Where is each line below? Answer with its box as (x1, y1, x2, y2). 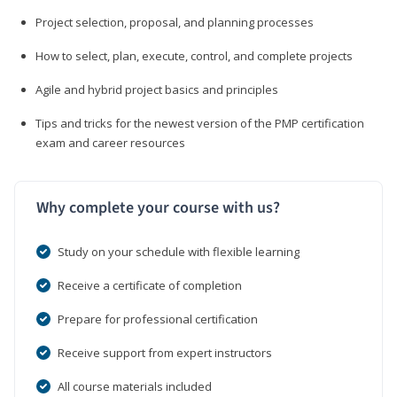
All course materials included (58, 378, 212, 394)
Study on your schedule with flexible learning (58, 243, 300, 260)
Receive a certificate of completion (58, 276, 242, 293)
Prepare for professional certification (58, 310, 258, 327)
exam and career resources (35, 134, 185, 151)
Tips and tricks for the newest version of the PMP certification (35, 114, 364, 131)
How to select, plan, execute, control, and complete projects (35, 47, 353, 64)
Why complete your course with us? (36, 196, 280, 219)
